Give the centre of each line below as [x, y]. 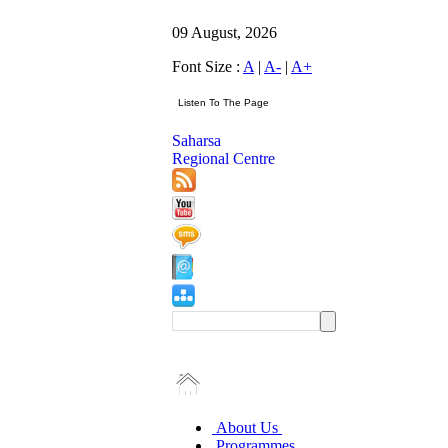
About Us [247, 427]
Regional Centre [223, 158]
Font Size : [207, 66]
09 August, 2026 [224, 32]
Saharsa [196, 140]
